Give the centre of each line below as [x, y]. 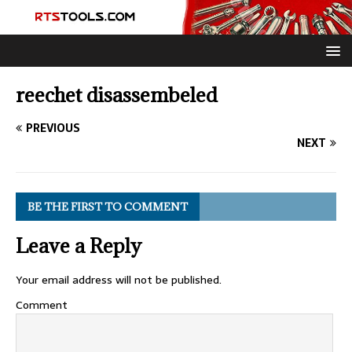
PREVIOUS [53, 128]
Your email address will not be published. [119, 280]
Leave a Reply [79, 246]
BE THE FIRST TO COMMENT [108, 207]
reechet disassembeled [117, 95]
